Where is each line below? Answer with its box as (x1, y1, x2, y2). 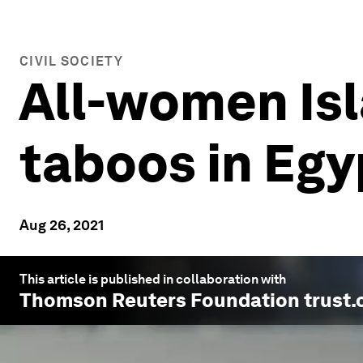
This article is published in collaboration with (19, 271, 286, 287)
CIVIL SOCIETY (19, 53, 123, 69)
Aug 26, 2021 (19, 216, 104, 233)
